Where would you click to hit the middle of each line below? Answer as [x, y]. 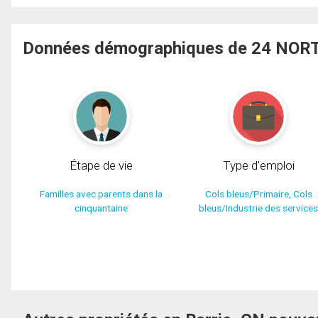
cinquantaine [102, 208]
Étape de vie [102, 166]
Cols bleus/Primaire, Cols [258, 194]
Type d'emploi [258, 166]
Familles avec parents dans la [102, 194]
